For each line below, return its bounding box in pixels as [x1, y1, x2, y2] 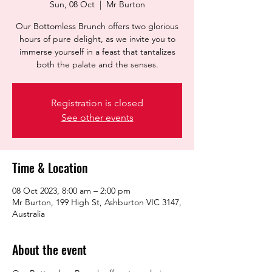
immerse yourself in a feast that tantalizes [19, 46, 175, 57]
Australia [12, 208, 45, 219]
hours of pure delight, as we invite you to [19, 33, 175, 44]
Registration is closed [51, 97, 143, 109]
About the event [12, 240, 87, 259]
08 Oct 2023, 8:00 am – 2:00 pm [12, 185, 131, 196]
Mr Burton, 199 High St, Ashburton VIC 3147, [12, 197, 182, 208]
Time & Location [12, 158, 87, 177]
